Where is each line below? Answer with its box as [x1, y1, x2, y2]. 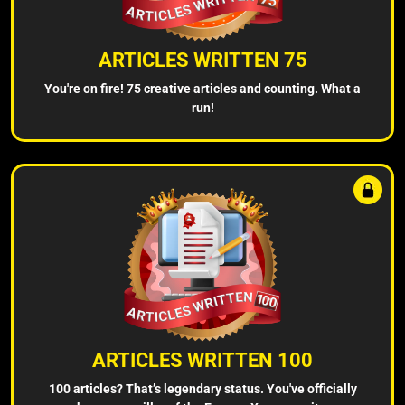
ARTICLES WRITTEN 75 [98, 48, 307, 71]
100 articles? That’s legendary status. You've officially [48, 381, 357, 396]
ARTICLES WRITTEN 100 [92, 348, 313, 372]
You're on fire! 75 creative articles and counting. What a [44, 80, 361, 96]
